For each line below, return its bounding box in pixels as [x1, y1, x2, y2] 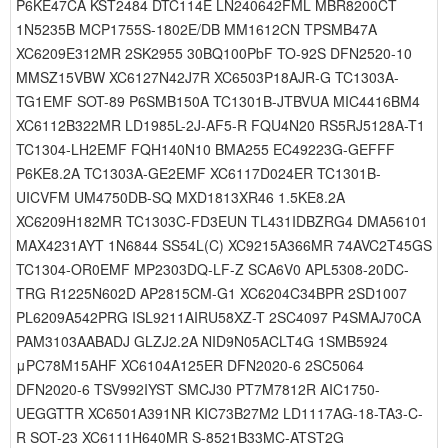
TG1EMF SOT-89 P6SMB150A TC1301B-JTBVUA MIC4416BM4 [16, 91, 420, 111]
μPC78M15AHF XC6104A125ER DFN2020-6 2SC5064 [16, 355, 364, 375]
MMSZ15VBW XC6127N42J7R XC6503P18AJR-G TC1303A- [16, 67, 399, 87]
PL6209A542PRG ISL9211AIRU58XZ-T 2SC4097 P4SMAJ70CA [16, 307, 421, 327]
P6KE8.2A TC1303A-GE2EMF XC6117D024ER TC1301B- [16, 163, 381, 183]
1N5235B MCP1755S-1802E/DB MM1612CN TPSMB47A [16, 19, 377, 39]
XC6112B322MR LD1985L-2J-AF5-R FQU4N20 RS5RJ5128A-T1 [16, 115, 425, 135]
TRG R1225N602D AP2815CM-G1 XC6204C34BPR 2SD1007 [16, 283, 407, 303]
